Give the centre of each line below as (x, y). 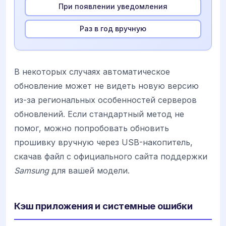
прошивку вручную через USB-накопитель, (103, 143)
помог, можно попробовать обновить (92, 128)
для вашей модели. (89, 171)
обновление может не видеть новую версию (106, 86)
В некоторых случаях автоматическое (92, 72)
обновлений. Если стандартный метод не (99, 114)
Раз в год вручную (113, 29)
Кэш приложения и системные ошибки (103, 206)
